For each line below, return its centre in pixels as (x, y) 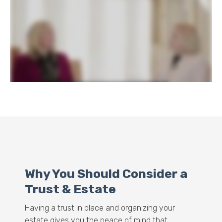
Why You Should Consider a (106, 173)
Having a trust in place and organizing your (100, 208)
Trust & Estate (70, 189)
